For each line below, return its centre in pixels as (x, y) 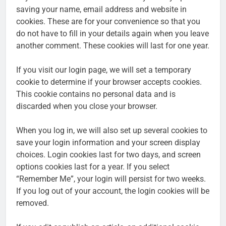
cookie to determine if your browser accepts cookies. (109, 82)
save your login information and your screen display (108, 142)
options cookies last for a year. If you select (93, 166)
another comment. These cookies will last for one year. (113, 45)
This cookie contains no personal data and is (96, 94)
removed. (33, 203)
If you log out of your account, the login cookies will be (113, 191)
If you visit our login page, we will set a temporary (104, 70)
